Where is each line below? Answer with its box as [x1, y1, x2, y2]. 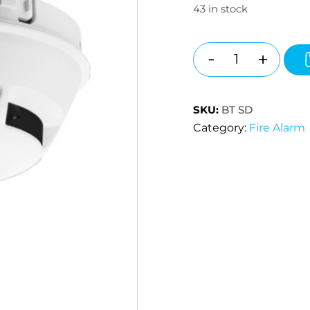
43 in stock [192, 3, 248, 16]
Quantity [235, 60, 285, 74]
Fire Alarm [248, 121, 305, 135]
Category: [192, 121, 249, 135]
